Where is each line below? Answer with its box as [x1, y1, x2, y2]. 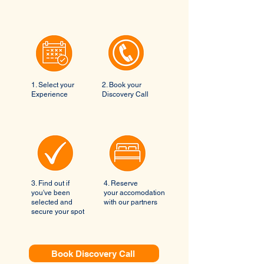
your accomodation [104, 189, 165, 197]
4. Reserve [104, 179, 138, 187]
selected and [31, 198, 72, 206]
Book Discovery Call [51, 248, 135, 259]
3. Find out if [31, 179, 70, 187]
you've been [31, 189, 70, 197]
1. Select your [31, 81, 74, 89]
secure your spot [31, 207, 84, 216]
